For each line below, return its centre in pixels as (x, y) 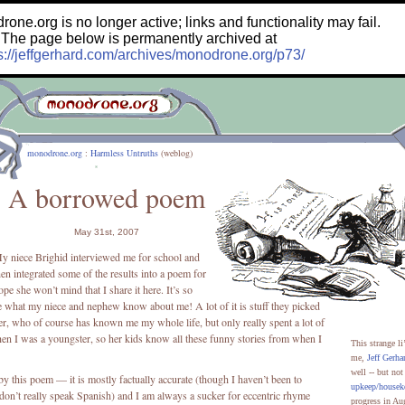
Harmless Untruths (124, 153)
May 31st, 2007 (106, 232)
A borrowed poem (106, 197)
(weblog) (175, 153)
